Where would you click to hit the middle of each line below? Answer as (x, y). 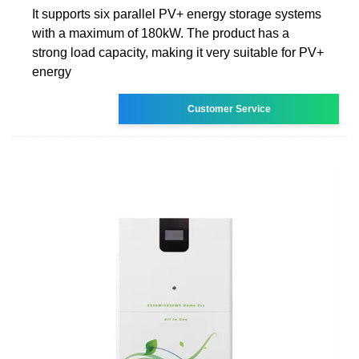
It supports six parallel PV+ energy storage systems (177, 14)
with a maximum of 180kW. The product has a (161, 33)
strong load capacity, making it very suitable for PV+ (178, 52)
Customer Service (229, 109)
